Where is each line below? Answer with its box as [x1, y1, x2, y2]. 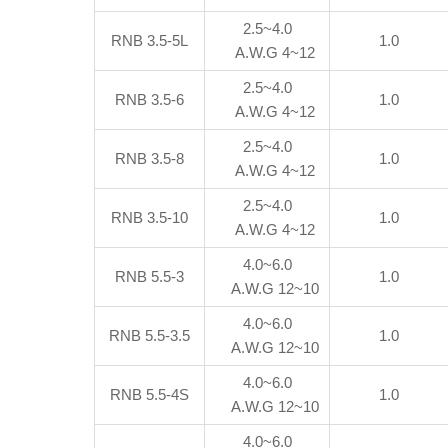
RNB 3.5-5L [111, 32, 189, 49]
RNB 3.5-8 [115, 150, 185, 167]
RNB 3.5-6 [115, 91, 185, 108]
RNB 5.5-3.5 [109, 327, 191, 344]
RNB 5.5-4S [110, 386, 190, 403]
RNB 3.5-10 [111, 209, 189, 226]
